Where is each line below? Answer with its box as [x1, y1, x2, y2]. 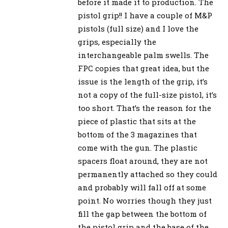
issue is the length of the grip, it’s [78, 76, 208, 87]
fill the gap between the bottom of [78, 209, 207, 219]
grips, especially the [78, 37, 156, 47]
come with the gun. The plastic [78, 142, 197, 153]
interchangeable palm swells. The [78, 50, 209, 61]
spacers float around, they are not [78, 156, 208, 166]
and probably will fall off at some [78, 182, 206, 193]
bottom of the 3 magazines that [78, 129, 197, 140]
